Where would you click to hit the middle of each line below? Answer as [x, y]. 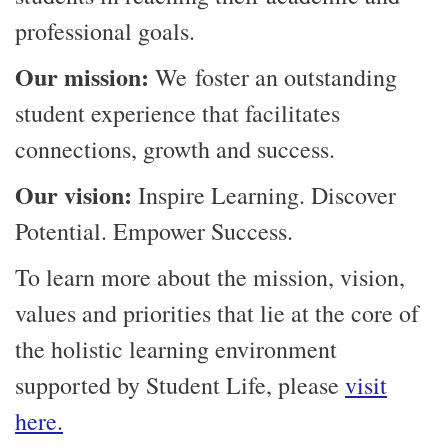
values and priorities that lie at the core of [217, 313]
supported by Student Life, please [180, 385]
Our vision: [73, 194]
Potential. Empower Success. [154, 231]
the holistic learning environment [176, 349]
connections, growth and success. [175, 149]
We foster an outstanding [276, 77]
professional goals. [105, 31]
